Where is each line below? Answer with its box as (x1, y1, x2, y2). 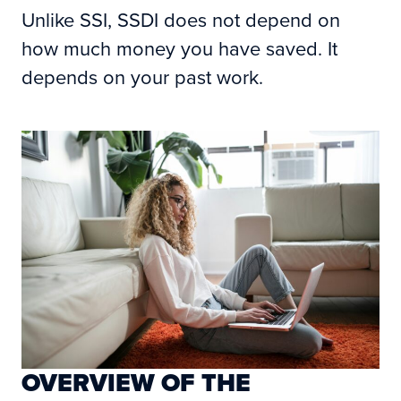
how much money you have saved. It (21, 33, 337, 62)
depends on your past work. (21, 62, 263, 90)
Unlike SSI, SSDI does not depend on (21, 4, 340, 33)
